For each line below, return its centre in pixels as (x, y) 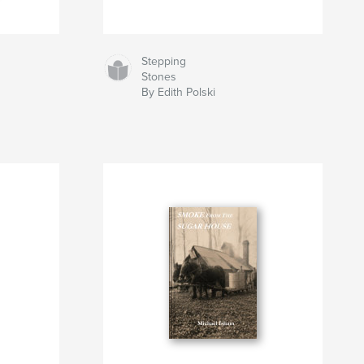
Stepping (164, 62)
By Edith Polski (179, 93)
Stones (159, 77)
